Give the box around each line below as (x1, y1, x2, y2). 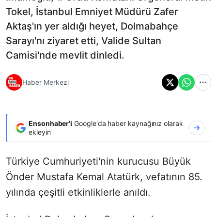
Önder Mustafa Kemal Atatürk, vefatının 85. (6, 170, 202, 183)
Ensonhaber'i (29, 119, 73, 127)
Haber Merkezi (22, 78, 69, 87)
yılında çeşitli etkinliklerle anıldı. (6, 186, 151, 198)
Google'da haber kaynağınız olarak (72, 119, 183, 127)
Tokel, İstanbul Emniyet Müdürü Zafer (6, 5, 178, 17)
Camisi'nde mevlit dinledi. (6, 49, 124, 61)
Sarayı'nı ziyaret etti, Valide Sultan (6, 34, 161, 46)
